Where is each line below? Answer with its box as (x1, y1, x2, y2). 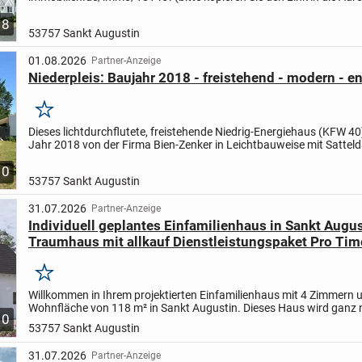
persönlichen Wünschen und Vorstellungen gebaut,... (27, 314, 291, 328)
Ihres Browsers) (27, 2, 107, 16)
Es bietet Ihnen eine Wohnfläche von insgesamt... (27, 150, 272, 164)
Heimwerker (27, 249, 103, 266)
